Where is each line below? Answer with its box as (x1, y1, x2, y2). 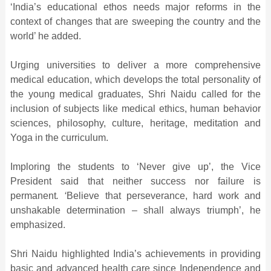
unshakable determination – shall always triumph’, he (10, 204, 261, 215)
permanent (10, 190, 56, 201)
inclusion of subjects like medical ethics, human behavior (10, 103, 261, 114)
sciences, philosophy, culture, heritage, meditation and (10, 117, 261, 128)
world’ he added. (10, 30, 81, 41)
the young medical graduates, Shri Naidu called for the (10, 88, 261, 99)
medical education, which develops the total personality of (10, 74, 261, 85)
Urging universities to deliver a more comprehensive (10, 59, 261, 70)
